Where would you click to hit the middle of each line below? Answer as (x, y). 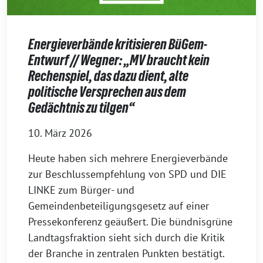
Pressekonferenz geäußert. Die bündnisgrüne (130, 222)
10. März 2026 (60, 133)
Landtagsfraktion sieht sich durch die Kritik (126, 238)
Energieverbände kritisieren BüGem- (118, 45)
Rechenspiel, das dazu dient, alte (108, 76)
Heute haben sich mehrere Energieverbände (128, 159)
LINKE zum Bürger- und (81, 190)
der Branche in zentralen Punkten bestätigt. (127, 254)
